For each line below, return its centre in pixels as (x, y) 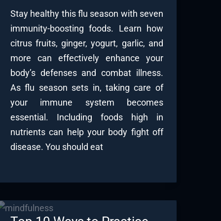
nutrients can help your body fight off (87, 132)
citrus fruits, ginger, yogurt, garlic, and (87, 43)
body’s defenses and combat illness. (87, 73)
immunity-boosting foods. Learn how (87, 28)
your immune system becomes (87, 102)
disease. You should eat (56, 147)
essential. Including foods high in (87, 117)
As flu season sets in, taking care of (87, 87)
